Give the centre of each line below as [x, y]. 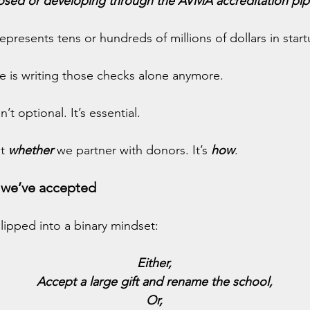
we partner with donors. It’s [134, 150]
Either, [154, 263]
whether [31, 150]
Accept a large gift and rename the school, [154, 282]
